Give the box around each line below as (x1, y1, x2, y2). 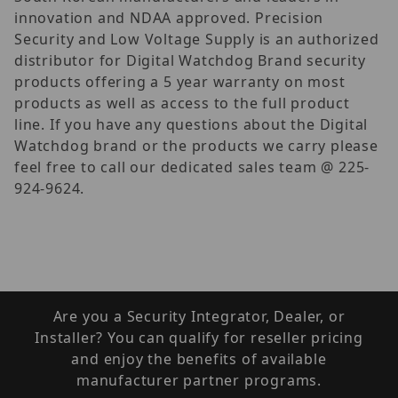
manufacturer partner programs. (76, 370, 322, 390)
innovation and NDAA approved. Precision (14, 7, 324, 28)
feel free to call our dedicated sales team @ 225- (14, 156, 370, 177)
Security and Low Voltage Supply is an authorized (14, 28, 379, 49)
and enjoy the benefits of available (71, 349, 327, 369)
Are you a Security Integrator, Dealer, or (52, 306, 346, 326)
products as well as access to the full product (14, 92, 350, 113)
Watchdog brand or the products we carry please (14, 135, 378, 155)
